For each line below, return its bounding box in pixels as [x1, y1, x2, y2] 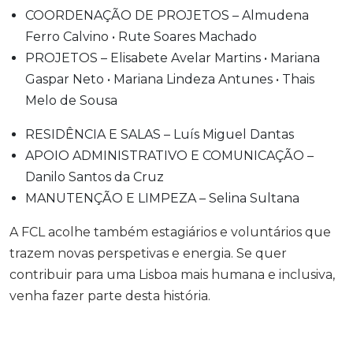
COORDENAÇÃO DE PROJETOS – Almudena [25, 8, 309, 23]
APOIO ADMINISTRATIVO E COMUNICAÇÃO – [25, 148, 314, 163]
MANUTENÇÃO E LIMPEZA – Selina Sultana [25, 191, 299, 206]
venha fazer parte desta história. [9, 288, 210, 303]
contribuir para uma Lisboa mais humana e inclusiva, [9, 267, 335, 282]
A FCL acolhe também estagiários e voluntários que [9, 225, 331, 240]
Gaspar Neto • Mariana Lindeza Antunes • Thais [25, 72, 314, 87]
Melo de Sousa [25, 93, 117, 108]
